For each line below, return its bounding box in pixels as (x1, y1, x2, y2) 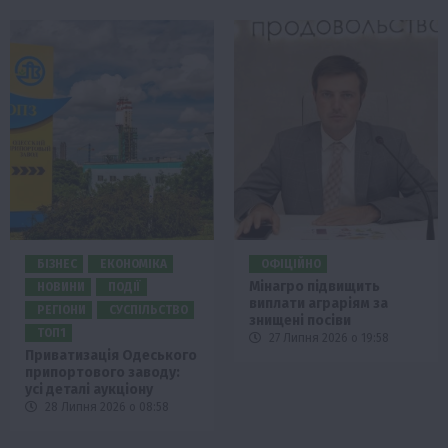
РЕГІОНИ (37, 302, 86, 317)
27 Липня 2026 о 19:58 (266, 330, 389, 345)
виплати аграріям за (249, 294, 388, 312)
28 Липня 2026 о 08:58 (42, 399, 169, 414)
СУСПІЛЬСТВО (109, 302, 188, 317)
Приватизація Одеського (25, 346, 197, 364)
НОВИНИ (37, 279, 85, 294)
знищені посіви (249, 311, 351, 329)
